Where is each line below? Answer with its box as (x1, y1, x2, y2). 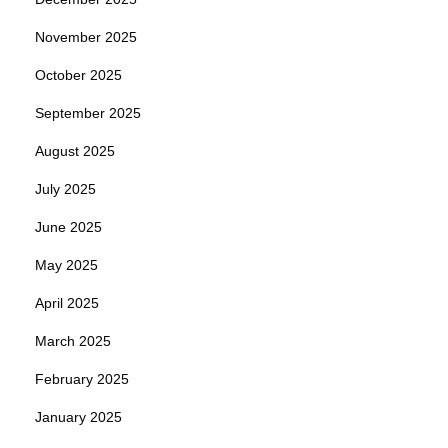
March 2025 (35, 333, 111, 350)
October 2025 (35, 67, 122, 84)
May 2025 (35, 257, 98, 274)
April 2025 (35, 295, 99, 312)
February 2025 (35, 371, 129, 388)
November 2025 (35, 29, 137, 46)
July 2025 (35, 181, 96, 198)
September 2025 (35, 105, 141, 122)
